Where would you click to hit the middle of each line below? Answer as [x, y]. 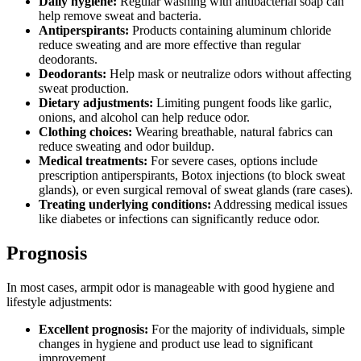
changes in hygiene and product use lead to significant [176, 344]
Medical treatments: [93, 161]
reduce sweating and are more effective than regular [170, 45]
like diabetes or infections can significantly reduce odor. [179, 219]
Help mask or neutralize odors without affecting [229, 74]
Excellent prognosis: [93, 330]
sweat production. [84, 89]
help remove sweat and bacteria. [120, 16]
